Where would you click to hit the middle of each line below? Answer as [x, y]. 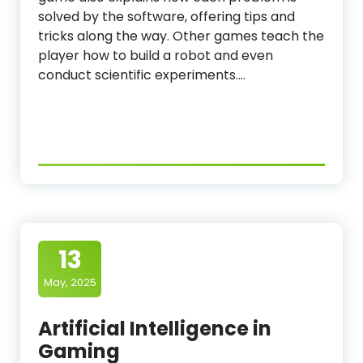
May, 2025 [70, 282]
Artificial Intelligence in [155, 329]
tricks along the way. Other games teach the [181, 36]
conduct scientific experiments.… [142, 75]
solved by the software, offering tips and [167, 17]
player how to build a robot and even [156, 56]
